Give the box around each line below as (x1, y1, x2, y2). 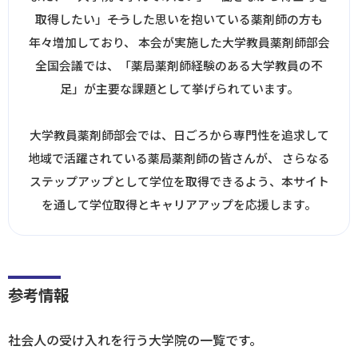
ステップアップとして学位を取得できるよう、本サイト (29, 173, 329, 189)
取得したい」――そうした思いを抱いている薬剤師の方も (35, 10, 323, 27)
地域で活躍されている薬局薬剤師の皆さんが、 (28, 149, 282, 166)
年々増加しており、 (28, 34, 138, 50)
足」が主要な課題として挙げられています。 (59, 80, 299, 97)
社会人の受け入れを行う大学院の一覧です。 (8, 329, 262, 349)
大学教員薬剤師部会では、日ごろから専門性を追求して (29, 126, 329, 143)
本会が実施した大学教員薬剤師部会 (137, 34, 330, 50)
